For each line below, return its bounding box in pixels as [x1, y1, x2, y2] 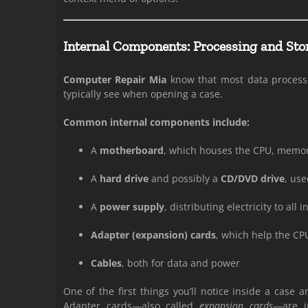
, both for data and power [121, 256, 240, 269]
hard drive [99, 172, 148, 185]
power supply [99, 200, 164, 213]
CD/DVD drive [220, 172, 285, 185]
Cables [90, 256, 122, 269]
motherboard [99, 144, 164, 157]
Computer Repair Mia [63, 73, 170, 86]
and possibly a [148, 172, 221, 185]
